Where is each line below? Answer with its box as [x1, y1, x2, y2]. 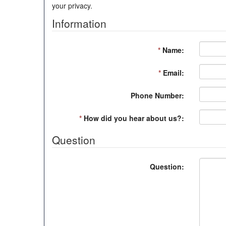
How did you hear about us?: [82, 113, 184, 123]
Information [52, 16, 106, 31]
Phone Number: [131, 90, 184, 100]
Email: [161, 68, 184, 78]
